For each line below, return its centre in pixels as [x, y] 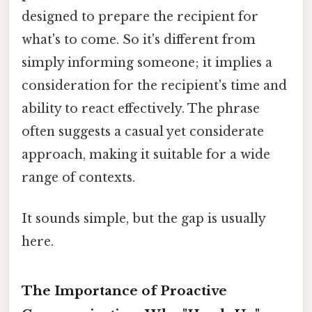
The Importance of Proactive [124, 290]
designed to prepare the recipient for [140, 16]
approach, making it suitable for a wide [146, 154]
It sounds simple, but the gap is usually [143, 219]
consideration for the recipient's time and [154, 85]
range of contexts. [78, 177]
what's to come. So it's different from [139, 39]
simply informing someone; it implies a [147, 62]
